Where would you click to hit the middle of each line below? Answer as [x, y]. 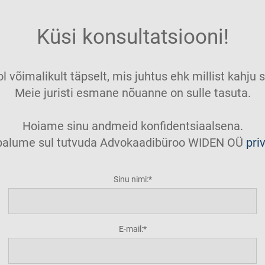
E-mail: [131, 229]
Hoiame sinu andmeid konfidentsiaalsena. [132, 126]
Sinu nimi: [131, 179]
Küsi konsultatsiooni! [132, 37]
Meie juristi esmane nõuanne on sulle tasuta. [132, 93]
